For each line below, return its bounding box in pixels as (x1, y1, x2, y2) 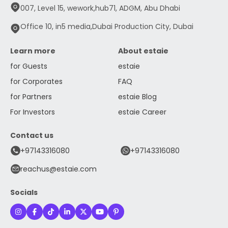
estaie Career (118, 107, 166, 118)
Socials (10, 187, 38, 198)
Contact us (10, 130, 53, 141)
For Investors (10, 107, 55, 118)
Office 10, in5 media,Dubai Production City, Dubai (20, 21, 193, 32)
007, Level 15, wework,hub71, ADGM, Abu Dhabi (20, 3, 180, 14)
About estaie (118, 46, 168, 56)
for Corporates (10, 76, 63, 87)
